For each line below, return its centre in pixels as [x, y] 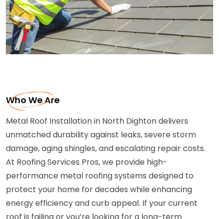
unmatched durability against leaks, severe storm [101, 134]
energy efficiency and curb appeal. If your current [102, 203]
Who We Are [33, 100]
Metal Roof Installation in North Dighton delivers [97, 121]
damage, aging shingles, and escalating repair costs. [106, 148]
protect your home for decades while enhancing [99, 189]
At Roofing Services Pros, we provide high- [87, 162]
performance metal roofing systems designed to [100, 175]
